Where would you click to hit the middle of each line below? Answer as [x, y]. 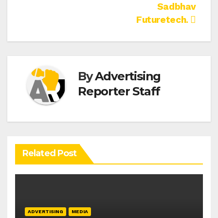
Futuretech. [163, 20]
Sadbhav [176, 7]
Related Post [50, 154]
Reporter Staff [119, 91]
